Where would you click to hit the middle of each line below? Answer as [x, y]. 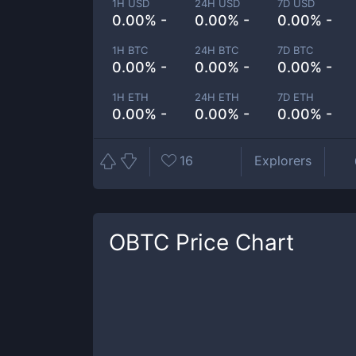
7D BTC [296, 50]
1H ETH [130, 97]
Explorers [283, 161]
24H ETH [217, 97]
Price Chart [232, 242]
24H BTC [217, 50]
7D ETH [296, 97]
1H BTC [130, 50]
